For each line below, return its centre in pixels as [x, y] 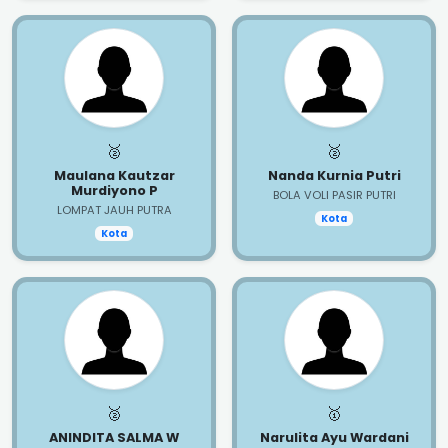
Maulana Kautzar [114, 175]
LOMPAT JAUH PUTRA [114, 209]
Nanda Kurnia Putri [334, 175]
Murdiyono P [114, 190]
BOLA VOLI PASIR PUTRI [334, 194]
